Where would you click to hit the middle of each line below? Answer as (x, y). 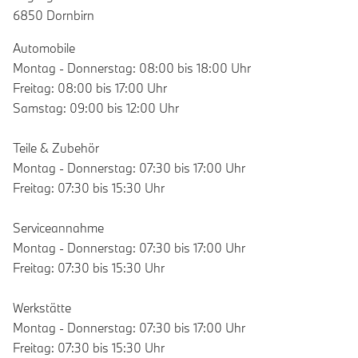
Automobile (44, 48)
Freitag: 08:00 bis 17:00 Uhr (90, 88)
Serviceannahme (58, 228)
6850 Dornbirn (54, 16)
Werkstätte (42, 308)
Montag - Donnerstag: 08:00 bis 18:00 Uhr (132, 68)
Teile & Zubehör (56, 148)
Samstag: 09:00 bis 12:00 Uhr (96, 108)
